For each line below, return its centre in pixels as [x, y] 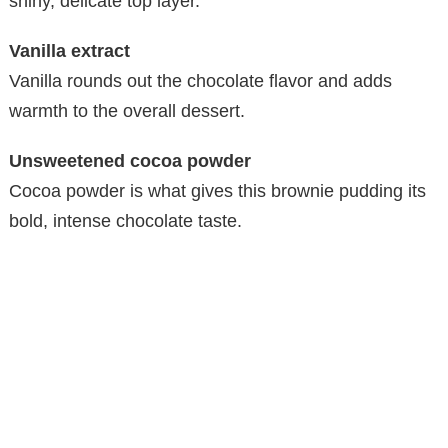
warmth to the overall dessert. [127, 110]
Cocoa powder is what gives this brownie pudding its [217, 190]
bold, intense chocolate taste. [125, 220]
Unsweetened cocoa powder [130, 160]
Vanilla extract [69, 50]
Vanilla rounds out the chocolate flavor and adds [200, 80]
